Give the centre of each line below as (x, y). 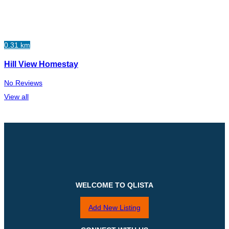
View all (16, 97)
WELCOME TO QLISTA (114, 185)
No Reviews (23, 83)
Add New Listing (114, 208)
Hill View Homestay (41, 64)
